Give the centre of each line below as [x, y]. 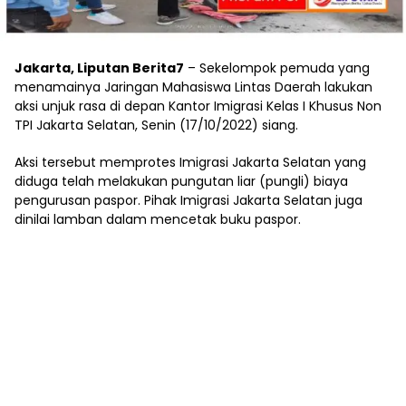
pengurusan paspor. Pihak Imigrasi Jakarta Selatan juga [188, 200]
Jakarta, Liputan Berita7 [99, 68]
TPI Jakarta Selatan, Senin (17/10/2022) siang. [156, 125]
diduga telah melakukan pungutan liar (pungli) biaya [181, 181]
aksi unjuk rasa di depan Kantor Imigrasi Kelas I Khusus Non [198, 106]
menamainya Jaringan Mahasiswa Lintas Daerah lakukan [193, 87]
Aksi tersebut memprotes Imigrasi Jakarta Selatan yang [190, 162]
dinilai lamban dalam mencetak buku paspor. [158, 219]
